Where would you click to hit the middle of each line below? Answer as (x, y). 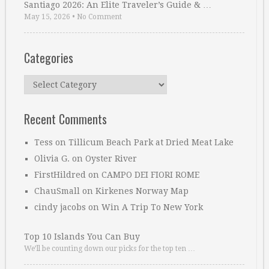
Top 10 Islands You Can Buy (82, 237)
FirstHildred (60, 175)
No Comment (99, 17)
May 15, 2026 (47, 17)
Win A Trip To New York (152, 207)
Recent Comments (65, 119)
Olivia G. (52, 159)
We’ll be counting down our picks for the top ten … (110, 249)
